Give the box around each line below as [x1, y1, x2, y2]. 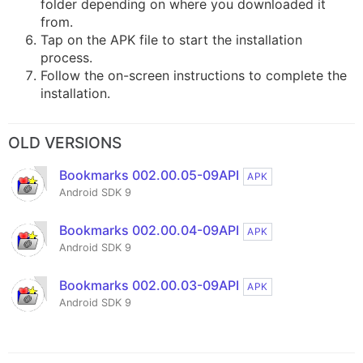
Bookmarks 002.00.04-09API [59, 222, 239, 239]
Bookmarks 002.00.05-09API [59, 167, 239, 184]
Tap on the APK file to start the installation [41, 32, 302, 49]
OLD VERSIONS [8, 133, 122, 153]
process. [41, 49, 92, 66]
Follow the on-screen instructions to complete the [41, 67, 347, 84]
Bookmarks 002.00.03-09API [59, 277, 239, 294]
